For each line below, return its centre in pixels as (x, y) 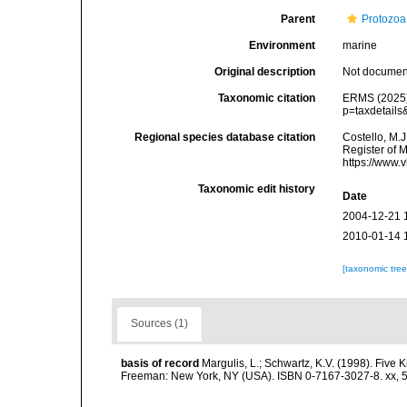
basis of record (160, 363)
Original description (265, 72)
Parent (298, 19)
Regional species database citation (225, 137)
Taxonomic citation (267, 98)
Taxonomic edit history (257, 189)
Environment (283, 45)
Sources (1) (159, 323)
